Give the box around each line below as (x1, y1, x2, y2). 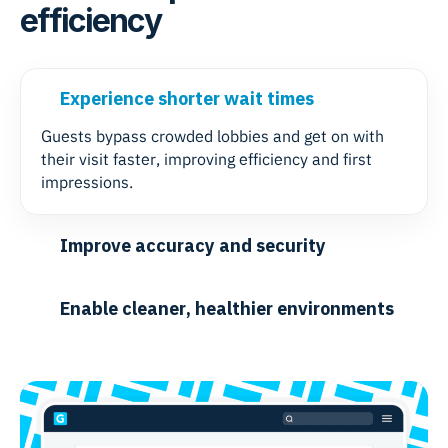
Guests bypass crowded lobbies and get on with (41, 126, 384, 147)
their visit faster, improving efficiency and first (41, 149, 372, 170)
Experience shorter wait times (59, 86, 314, 114)
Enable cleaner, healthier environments (59, 296, 394, 324)
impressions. (41, 172, 133, 193)
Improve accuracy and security (59, 233, 326, 261)
